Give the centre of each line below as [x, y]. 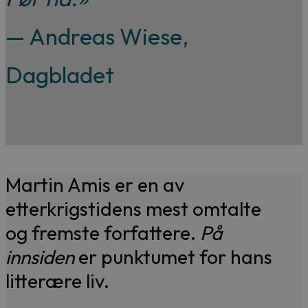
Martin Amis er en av [95, 184]
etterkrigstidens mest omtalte [133, 208]
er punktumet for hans [175, 256]
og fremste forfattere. [103, 232]
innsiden [42, 256]
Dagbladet [60, 75]
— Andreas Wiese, [97, 37]
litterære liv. [59, 280]
